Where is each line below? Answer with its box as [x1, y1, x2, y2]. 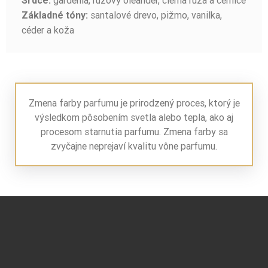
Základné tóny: [22, 10, 88, 22]
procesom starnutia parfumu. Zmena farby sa [40, 126, 228, 138]
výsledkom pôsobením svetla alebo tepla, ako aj [35, 111, 233, 124]
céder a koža [22, 24, 74, 36]
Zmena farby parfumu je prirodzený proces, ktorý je [28, 97, 240, 109]
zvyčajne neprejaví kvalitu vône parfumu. [51, 140, 217, 153]
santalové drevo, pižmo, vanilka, [88, 9, 222, 22]
